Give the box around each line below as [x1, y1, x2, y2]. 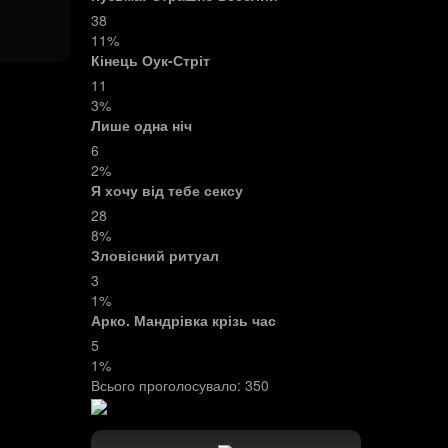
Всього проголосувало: [90, 375, 245, 395]
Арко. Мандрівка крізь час [90, 310, 276, 330]
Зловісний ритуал [90, 245, 219, 265]
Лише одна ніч [90, 115, 192, 135]
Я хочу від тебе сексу [90, 180, 243, 200]
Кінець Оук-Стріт [90, 50, 210, 70]
